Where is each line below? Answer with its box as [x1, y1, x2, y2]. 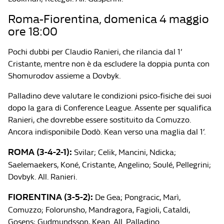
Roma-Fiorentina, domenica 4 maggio [8, 12, 209, 26]
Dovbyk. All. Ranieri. [8, 172, 77, 181]
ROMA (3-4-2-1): [8, 147, 72, 157]
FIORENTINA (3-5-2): [8, 192, 93, 202]
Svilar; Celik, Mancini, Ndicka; [72, 147, 176, 157]
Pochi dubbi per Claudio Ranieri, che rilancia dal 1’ [8, 47, 182, 56]
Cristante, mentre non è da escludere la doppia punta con [8, 59, 209, 68]
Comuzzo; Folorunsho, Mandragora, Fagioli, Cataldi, [8, 205, 190, 214]
